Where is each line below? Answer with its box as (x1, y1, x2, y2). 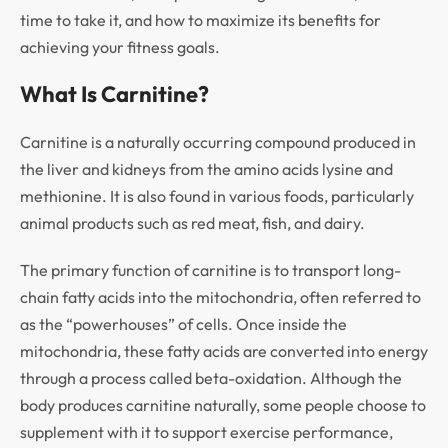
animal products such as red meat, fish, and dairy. (20, 213, 365, 233)
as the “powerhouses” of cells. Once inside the (20, 314, 347, 334)
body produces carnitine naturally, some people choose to (20, 395, 426, 415)
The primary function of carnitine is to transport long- (20, 260, 401, 280)
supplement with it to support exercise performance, (20, 422, 393, 442)
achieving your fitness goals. (20, 37, 220, 57)
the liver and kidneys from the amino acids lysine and (20, 159, 393, 179)
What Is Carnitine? (20, 80, 209, 108)
